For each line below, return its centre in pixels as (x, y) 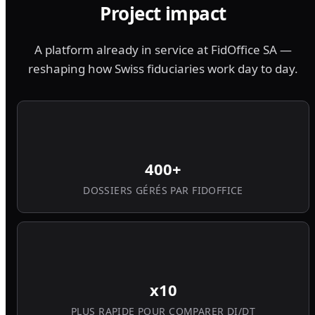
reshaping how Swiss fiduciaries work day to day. (163, 68)
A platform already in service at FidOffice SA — (163, 49)
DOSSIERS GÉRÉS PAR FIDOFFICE (163, 190)
